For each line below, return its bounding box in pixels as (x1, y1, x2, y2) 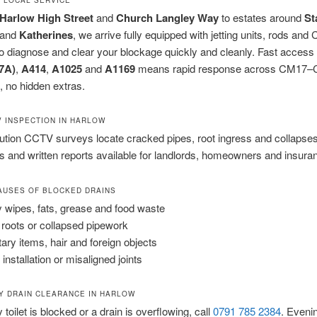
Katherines (18, 26, 73, 42)
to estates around (218, 9, 304, 25)
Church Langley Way (115, 9, 219, 25)
